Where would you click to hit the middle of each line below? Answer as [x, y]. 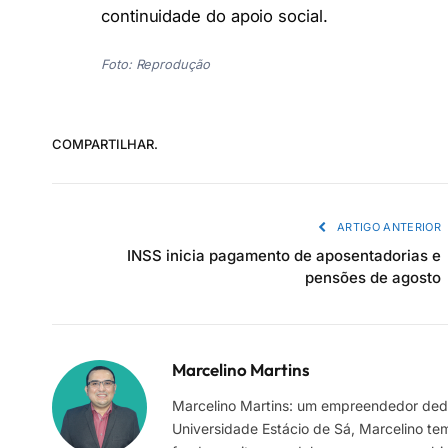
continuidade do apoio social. [214, 16]
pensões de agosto [373, 277]
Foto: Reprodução [155, 64]
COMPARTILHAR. [105, 144]
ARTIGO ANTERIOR [387, 226]
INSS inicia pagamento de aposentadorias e [284, 255]
